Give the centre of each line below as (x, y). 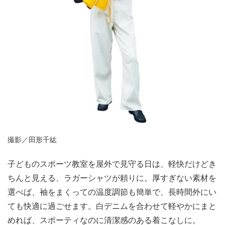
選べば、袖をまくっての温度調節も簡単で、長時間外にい (112, 192)
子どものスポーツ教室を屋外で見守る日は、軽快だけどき (112, 164)
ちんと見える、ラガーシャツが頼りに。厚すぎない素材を (112, 178)
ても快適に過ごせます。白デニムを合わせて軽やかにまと (112, 206)
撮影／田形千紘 (32, 140)
